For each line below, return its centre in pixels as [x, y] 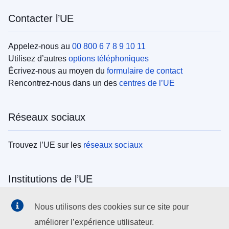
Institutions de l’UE [50, 179]
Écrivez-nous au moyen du [58, 71]
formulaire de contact [145, 71]
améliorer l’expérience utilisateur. [94, 222]
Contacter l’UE [41, 18]
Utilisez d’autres [38, 58]
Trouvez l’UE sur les [46, 145]
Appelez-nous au [40, 46]
